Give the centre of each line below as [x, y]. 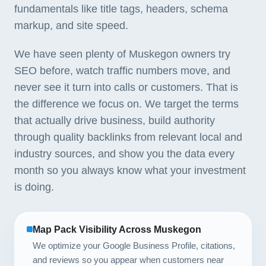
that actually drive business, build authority [115, 121]
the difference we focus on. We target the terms [126, 104]
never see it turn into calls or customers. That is [126, 87]
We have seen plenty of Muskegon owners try [122, 54]
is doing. [34, 187]
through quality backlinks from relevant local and [128, 137]
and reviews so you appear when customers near [128, 260]
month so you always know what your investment [130, 170]
